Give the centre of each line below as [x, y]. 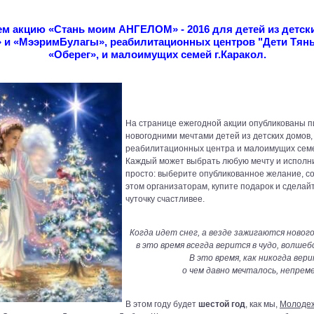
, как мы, [262, 305]
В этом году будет [162, 305]
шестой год [222, 305]
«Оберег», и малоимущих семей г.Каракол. [157, 55]
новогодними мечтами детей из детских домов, [219, 136]
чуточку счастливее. [165, 199]
